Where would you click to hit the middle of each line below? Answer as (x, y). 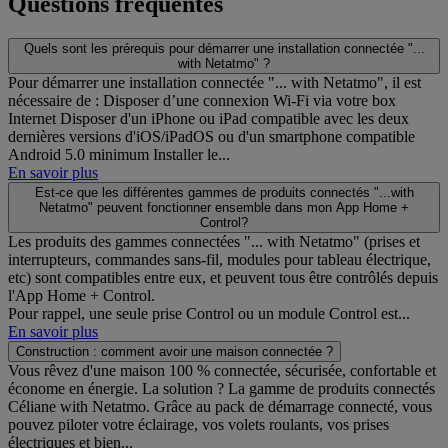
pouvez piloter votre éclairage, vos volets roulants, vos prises (198, 424)
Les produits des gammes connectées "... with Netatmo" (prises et (214, 241)
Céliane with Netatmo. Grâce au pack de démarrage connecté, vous (220, 406)
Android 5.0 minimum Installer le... (119, 154)
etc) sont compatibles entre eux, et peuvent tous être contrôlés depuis (223, 277)
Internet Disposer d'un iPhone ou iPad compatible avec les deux (208, 118)
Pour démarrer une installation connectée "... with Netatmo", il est (214, 82)
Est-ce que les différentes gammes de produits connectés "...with (224, 192)
